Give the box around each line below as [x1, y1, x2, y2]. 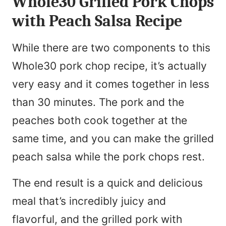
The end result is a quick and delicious [12, 177, 203, 190]
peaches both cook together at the [12, 114, 187, 127]
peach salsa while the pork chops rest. [12, 150, 205, 163]
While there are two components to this [12, 41, 210, 54]
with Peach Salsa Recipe [12, 12, 182, 31]
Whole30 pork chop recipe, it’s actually [12, 60, 207, 73]
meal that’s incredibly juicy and [12, 195, 166, 208]
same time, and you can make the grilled [12, 132, 214, 145]
